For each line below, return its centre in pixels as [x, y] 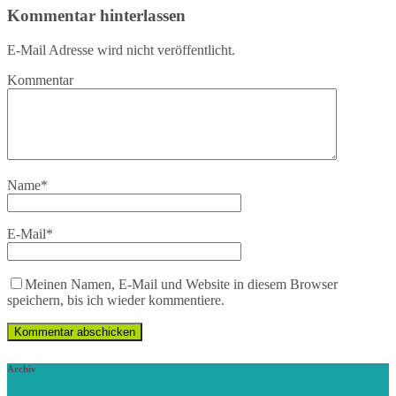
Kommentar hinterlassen [96, 16]
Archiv [22, 368]
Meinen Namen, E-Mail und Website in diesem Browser [181, 284]
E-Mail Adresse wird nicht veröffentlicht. [121, 49]
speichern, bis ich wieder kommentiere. [116, 300]
